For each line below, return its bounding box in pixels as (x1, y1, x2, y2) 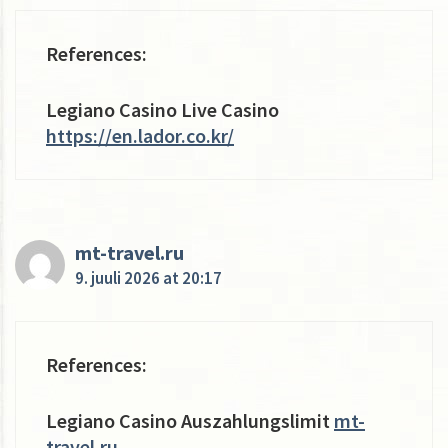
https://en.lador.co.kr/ (46, 122, 234, 148)
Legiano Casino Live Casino (46, 96, 279, 122)
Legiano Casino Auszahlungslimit (46, 407, 334, 433)
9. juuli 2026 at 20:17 (75, 266, 222, 289)
